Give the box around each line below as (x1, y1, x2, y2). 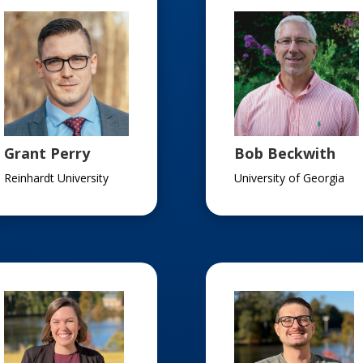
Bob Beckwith (233, 143, 335, 164)
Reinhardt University (3, 170, 109, 186)
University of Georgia (233, 170, 344, 186)
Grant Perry (3, 143, 90, 164)
